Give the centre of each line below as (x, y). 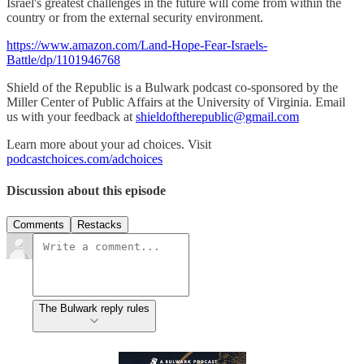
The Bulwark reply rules (94, 308)
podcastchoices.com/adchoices (84, 159)
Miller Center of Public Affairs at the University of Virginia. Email (176, 102)
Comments (39, 224)
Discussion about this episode (86, 191)
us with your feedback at (71, 117)
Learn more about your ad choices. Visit (109, 144)
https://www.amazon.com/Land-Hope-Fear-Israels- (137, 45)
